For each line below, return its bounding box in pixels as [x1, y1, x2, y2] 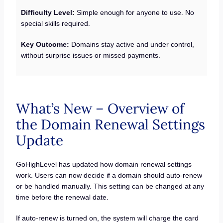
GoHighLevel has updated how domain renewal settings [15, 160, 192, 169]
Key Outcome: [21, 40, 72, 49]
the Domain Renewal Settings [15, 115, 205, 134]
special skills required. [21, 19, 91, 28]
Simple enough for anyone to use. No [77, 8, 195, 17]
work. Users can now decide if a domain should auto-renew [15, 171, 202, 180]
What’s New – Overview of [15, 100, 184, 118]
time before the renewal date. [15, 193, 109, 202]
